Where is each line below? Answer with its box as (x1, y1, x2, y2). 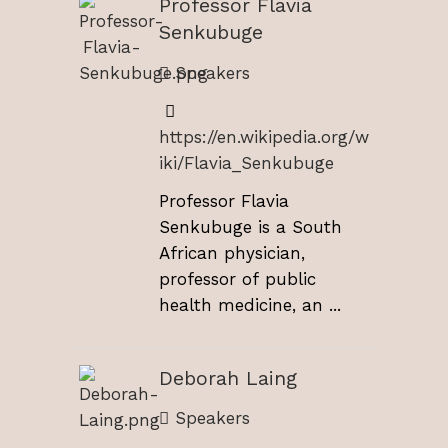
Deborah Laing (159, 366, 297, 390)
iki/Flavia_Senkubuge (159, 152, 334, 173)
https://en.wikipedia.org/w (159, 126, 369, 147)
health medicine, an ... (159, 294, 341, 315)
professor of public (159, 268, 316, 289)
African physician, (159, 242, 305, 263)
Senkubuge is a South (159, 216, 342, 237)
